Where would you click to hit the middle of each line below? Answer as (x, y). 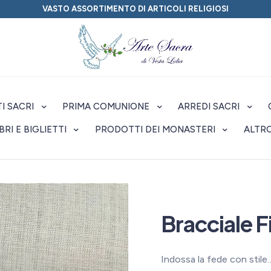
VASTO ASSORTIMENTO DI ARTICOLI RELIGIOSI (135, 9)
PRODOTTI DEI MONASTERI (155, 129)
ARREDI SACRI (209, 106)
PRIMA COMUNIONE (106, 106)
